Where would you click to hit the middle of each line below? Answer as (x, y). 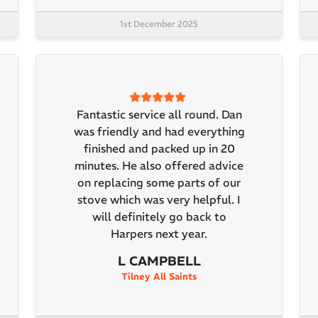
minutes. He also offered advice (159, 166)
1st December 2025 (159, 23)
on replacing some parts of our (159, 183)
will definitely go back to (159, 217)
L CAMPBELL (159, 261)
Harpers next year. (159, 234)
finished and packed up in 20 (159, 149)
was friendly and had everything (159, 132)
